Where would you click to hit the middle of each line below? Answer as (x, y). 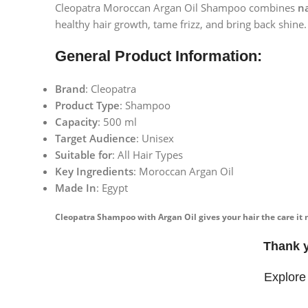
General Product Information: (158, 56)
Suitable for (84, 155)
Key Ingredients (94, 172)
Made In (76, 188)
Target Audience (96, 139)
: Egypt (112, 188)
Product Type (87, 106)
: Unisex (155, 139)
